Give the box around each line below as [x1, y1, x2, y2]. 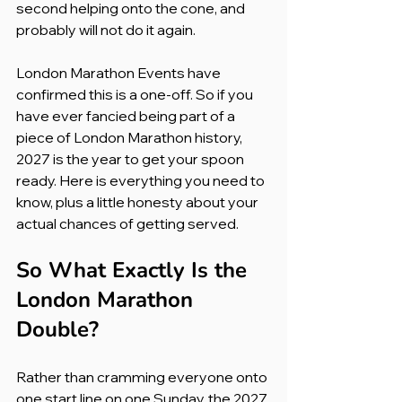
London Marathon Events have [16, 63, 223, 82]
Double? [16, 314, 99, 344]
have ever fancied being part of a [16, 106, 238, 125]
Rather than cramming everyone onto [16, 367, 270, 386]
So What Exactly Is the [16, 255, 253, 284]
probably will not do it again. [16, 20, 196, 39]
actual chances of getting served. [16, 214, 239, 232]
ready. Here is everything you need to [16, 170, 267, 189]
